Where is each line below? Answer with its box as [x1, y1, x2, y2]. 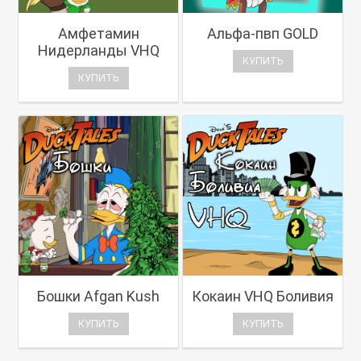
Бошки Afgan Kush [37, 288, 160, 305]
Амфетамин [57, 25, 139, 43]
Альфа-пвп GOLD [207, 25, 318, 43]
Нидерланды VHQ [37, 42, 160, 60]
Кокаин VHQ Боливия [192, 288, 334, 305]
